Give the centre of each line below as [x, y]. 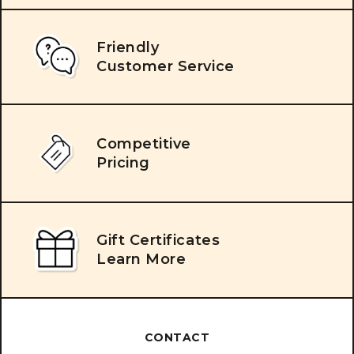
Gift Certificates [158, 241]
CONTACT [177, 338]
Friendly [128, 47]
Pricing [123, 162]
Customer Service [166, 66]
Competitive [144, 143]
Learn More [141, 260]
